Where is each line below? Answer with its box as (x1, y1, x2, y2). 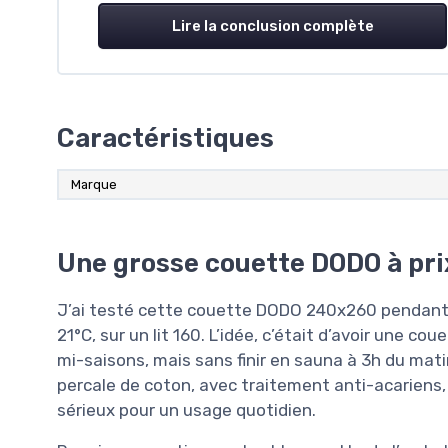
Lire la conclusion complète (171, 17, 374, 36)
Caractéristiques (57, 123, 274, 154)
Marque (71, 177, 117, 193)
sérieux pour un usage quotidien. (57, 400, 316, 421)
